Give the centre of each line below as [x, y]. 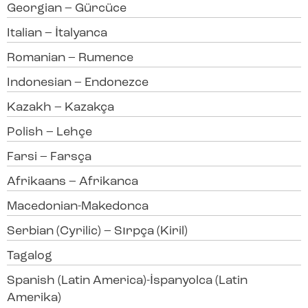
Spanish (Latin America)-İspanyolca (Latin [127, 281]
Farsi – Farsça [49, 157]
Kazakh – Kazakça [60, 108]
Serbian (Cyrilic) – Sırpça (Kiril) [97, 232]
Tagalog [30, 256]
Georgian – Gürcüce [67, 9]
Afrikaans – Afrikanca [73, 182]
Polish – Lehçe [49, 133]
